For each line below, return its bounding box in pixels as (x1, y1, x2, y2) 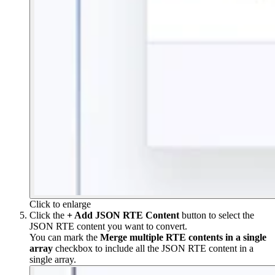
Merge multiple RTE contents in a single (100, 232, 266, 243)
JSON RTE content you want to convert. (29, 221, 187, 232)
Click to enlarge (29, 199, 91, 210)
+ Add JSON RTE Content (67, 210, 179, 221)
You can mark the (29, 232, 100, 243)
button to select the (179, 210, 254, 221)
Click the (29, 210, 67, 221)
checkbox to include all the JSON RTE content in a (53, 243, 254, 254)
